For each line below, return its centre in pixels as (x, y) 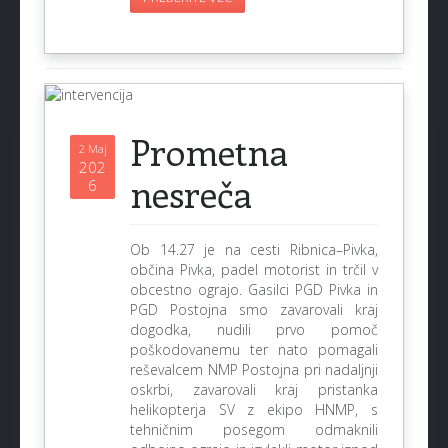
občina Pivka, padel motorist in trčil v (254, 269)
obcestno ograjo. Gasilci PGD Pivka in (254, 289)
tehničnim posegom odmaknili (254, 429)
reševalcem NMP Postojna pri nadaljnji (254, 369)
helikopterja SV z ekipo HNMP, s (254, 409)
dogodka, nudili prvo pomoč (254, 329)
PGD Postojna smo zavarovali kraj (254, 309)
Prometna (209, 151)
